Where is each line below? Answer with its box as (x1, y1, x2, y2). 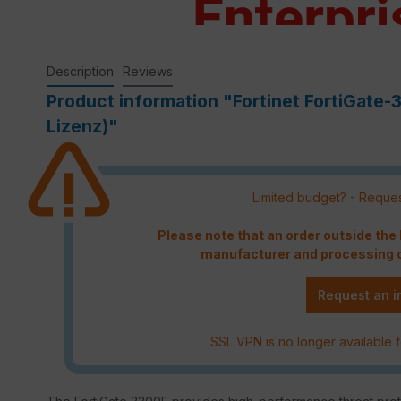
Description (47, 63, 114, 79)
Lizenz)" (47, 115, 118, 137)
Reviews (123, 63, 173, 79)
